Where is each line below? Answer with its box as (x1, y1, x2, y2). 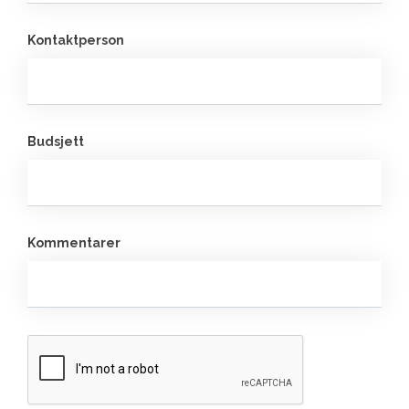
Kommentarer (27, 236, 121, 250)
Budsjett (27, 134, 84, 149)
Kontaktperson (27, 33, 124, 47)
